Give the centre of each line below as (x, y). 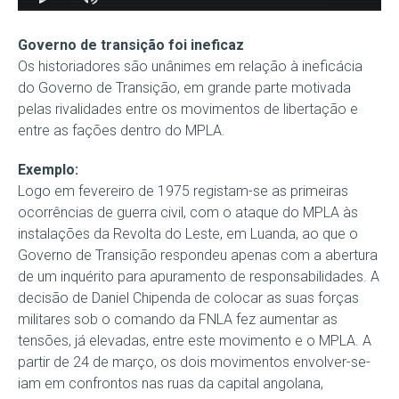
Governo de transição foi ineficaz (131, 45)
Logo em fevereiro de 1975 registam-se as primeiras (183, 191)
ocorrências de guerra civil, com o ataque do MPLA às (188, 212)
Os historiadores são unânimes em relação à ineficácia (190, 66)
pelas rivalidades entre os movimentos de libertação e (188, 109)
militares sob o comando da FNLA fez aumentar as (178, 319)
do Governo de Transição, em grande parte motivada (184, 87)
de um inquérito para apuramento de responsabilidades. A (199, 276)
